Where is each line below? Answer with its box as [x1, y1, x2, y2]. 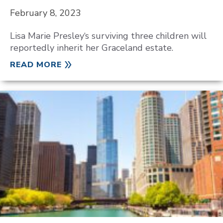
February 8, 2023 [10, 7, 81, 19]
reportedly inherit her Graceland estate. [10, 42, 173, 54]
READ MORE [10, 59, 62, 70]
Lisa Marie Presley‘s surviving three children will [10, 30, 207, 42]
